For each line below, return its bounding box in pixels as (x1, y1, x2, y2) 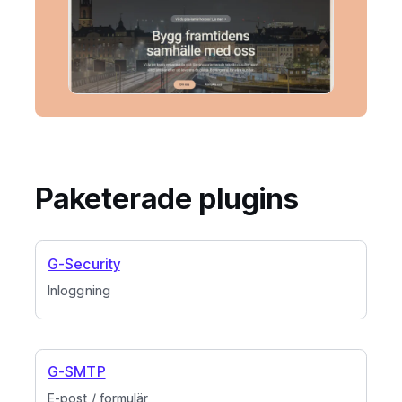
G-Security (48, 254, 120, 273)
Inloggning (48, 282, 110, 298)
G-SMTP (48, 363, 106, 381)
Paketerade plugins (35, 179, 300, 216)
